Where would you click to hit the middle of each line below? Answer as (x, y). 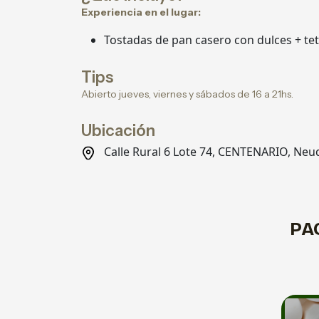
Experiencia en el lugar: (141, 12)
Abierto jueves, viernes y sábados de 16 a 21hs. (187, 94)
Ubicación (118, 131)
